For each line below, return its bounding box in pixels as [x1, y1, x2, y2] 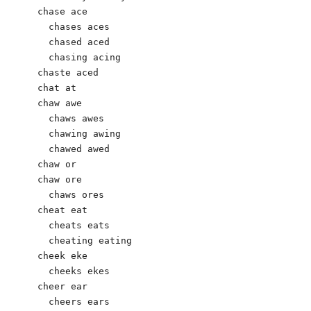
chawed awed [37, 143, 110, 154]
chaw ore [37, 174, 82, 185]
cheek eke [37, 250, 87, 261]
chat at [37, 82, 76, 93]
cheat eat [37, 204, 87, 215]
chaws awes [37, 112, 104, 124]
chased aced [37, 36, 110, 47]
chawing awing [37, 128, 121, 139]
